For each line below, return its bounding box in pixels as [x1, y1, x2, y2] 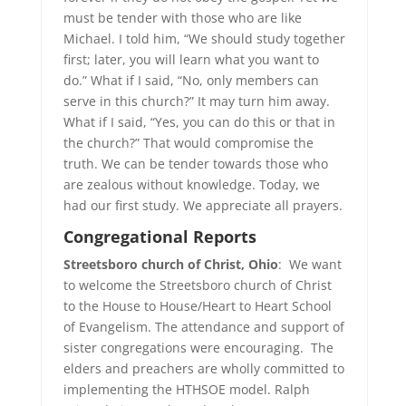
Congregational [63, 226, 188, 247]
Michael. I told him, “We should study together [63, 30, 345, 47]
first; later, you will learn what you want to [63, 51, 319, 68]
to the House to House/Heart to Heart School [63, 297, 332, 314]
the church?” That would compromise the [63, 134, 314, 151]
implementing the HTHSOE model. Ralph [63, 381, 310, 398]
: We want [277, 256, 342, 273]
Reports [188, 226, 256, 247]
